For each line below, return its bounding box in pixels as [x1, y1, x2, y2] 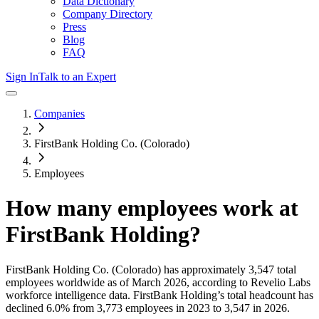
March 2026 [132, 276, 187, 288]
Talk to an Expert [38, 70, 116, 83]
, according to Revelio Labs [187, 276, 310, 288]
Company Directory [63, 8, 152, 20]
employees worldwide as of [6, 276, 129, 288]
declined [6, 301, 43, 314]
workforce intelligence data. [6, 288, 130, 301]
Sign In [6, 70, 38, 83]
